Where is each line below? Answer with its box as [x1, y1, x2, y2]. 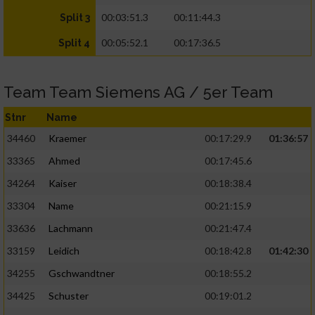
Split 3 [60, 12, 90, 24]
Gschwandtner [49, 267, 115, 280]
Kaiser [49, 177, 77, 190]
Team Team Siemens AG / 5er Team [4, 83, 273, 102]
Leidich [49, 245, 79, 257]
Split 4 [58, 37, 90, 49]
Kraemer [49, 132, 86, 145]
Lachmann [49, 222, 93, 235]
